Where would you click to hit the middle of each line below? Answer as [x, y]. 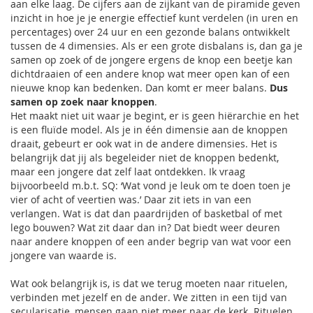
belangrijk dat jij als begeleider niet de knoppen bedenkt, [145, 158]
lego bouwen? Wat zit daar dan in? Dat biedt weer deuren [145, 227]
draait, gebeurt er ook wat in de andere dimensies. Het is [144, 144]
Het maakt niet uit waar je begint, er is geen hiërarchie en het [155, 116]
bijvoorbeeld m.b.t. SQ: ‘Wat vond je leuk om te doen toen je [151, 185]
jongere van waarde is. [64, 255]
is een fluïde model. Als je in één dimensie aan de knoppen [149, 130]
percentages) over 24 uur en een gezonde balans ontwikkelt [150, 32]
